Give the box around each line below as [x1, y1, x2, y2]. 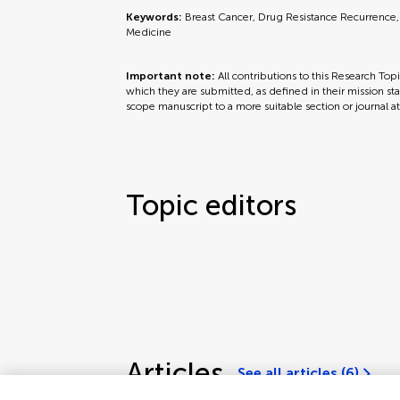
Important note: [126, 70, 219, 82]
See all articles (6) [237, 363, 360, 381]
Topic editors [126, 188, 297, 222]
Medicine [126, 26, 172, 38]
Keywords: [126, 11, 186, 23]
